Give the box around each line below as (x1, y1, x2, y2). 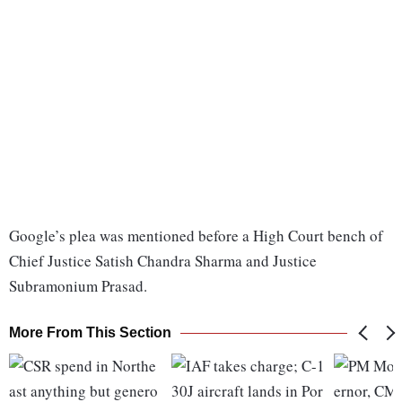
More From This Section (9, 325, 171, 341)
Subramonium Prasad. (9, 275, 147, 297)
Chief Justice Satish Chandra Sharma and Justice (9, 250, 317, 272)
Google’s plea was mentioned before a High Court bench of (9, 225, 383, 247)
